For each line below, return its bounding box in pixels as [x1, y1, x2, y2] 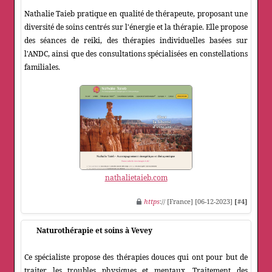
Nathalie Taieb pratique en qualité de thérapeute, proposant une [24, 8, 248, 19]
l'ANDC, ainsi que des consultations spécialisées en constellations [24, 49, 248, 59]
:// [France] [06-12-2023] [160, 197, 234, 206]
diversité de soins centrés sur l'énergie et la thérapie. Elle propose [24, 22, 248, 33]
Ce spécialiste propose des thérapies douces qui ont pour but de [24, 252, 248, 263]
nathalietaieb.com [104, 172, 168, 183]
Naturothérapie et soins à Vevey [36, 225, 152, 236]
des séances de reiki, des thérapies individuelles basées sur [24, 35, 248, 46]
